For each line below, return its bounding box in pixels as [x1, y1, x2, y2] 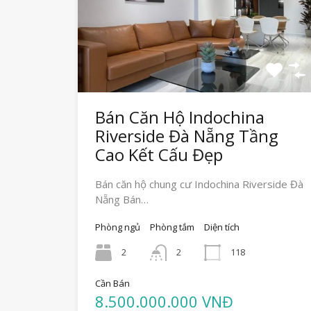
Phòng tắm [150, 221, 194, 234]
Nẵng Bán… [95, 192, 149, 207]
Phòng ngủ [95, 221, 140, 234]
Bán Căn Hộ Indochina [95, 106, 264, 129]
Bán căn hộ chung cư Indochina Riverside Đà [95, 177, 303, 192]
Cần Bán [95, 277, 130, 290]
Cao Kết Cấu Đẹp [95, 143, 223, 167]
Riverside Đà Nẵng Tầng [95, 124, 278, 148]
